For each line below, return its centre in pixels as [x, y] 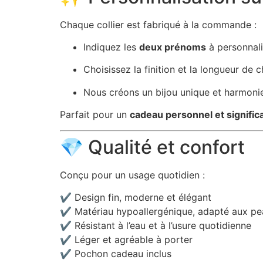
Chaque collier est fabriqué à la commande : [158, 24]
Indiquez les [111, 47]
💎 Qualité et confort [152, 147]
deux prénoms [173, 47]
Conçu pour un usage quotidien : [132, 175]
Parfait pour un [95, 115]
